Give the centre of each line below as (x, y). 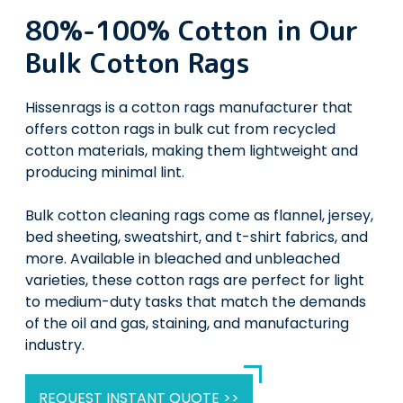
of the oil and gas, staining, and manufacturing (187, 324)
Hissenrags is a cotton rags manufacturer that (188, 108)
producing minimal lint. (104, 173)
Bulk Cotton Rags (137, 63)
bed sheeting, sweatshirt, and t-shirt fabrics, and (196, 237)
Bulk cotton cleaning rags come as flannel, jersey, (199, 216)
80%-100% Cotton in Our (191, 31)
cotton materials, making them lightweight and (191, 151)
